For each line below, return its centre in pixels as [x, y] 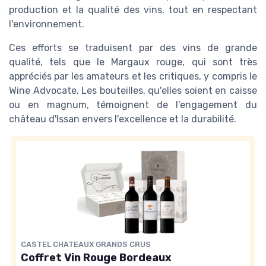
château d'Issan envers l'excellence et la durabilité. [123, 119]
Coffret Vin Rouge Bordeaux [96, 257]
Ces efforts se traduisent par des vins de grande [133, 48]
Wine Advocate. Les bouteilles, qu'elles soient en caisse [133, 91]
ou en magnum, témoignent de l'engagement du [133, 105]
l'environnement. [47, 24]
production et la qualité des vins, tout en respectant [133, 10]
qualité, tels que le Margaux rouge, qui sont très [133, 62]
